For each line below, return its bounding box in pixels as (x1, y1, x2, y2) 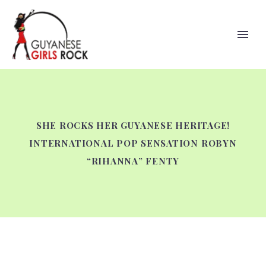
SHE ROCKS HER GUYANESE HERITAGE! (36, 119, 230, 131)
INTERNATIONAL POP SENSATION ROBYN (29, 137, 237, 149)
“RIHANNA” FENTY (86, 155, 180, 167)
